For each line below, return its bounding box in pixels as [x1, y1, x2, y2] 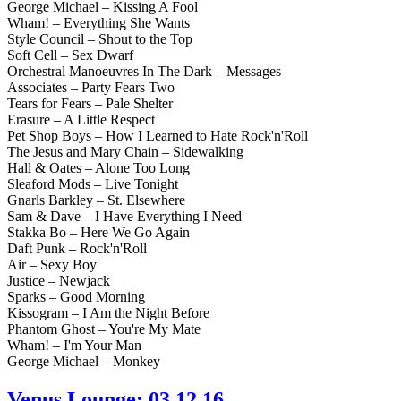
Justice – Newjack [7, 272, 110, 288]
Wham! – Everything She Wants [7, 14, 190, 30]
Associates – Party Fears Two [7, 79, 175, 95]
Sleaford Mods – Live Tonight [7, 175, 178, 192]
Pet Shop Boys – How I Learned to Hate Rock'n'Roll [7, 127, 308, 143]
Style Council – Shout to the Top [7, 30, 192, 47]
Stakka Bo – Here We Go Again [7, 224, 190, 240]
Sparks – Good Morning [7, 288, 145, 304]
